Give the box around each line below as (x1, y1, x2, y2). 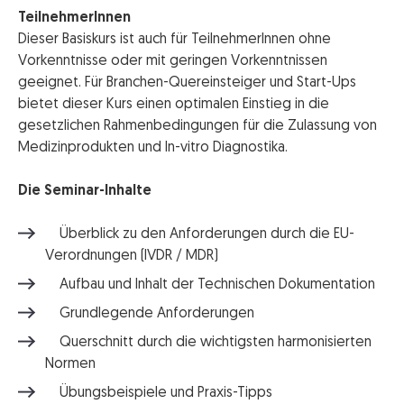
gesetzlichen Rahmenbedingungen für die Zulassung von (18, 119, 377, 134)
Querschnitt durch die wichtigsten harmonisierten (45, 335, 372, 351)
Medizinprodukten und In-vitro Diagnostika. (18, 141, 288, 156)
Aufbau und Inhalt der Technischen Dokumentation (45, 278, 375, 293)
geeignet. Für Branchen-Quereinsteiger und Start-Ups (18, 76, 356, 91)
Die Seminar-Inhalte (18, 184, 151, 199)
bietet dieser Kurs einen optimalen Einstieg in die (18, 97, 329, 113)
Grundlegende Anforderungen (45, 307, 254, 322)
